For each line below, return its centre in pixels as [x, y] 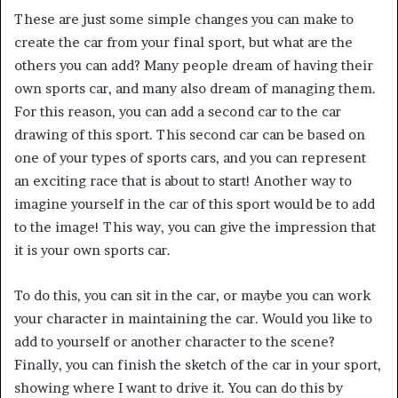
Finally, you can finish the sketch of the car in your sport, [198, 365]
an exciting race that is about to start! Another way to [183, 181]
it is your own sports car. [92, 251]
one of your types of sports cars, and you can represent [190, 158]
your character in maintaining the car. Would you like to [193, 319]
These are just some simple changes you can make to [184, 20]
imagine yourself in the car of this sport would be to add [195, 204]
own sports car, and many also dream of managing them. [195, 89]
